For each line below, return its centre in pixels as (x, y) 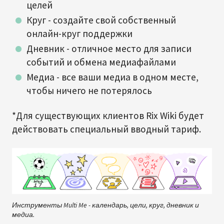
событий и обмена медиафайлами (101, 62)
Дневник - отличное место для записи (109, 48)
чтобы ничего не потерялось (89, 90)
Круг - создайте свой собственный (101, 20)
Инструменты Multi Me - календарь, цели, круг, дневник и (105, 205)
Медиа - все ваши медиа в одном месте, (112, 77)
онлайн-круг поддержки (79, 33)
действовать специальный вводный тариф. (106, 129)
